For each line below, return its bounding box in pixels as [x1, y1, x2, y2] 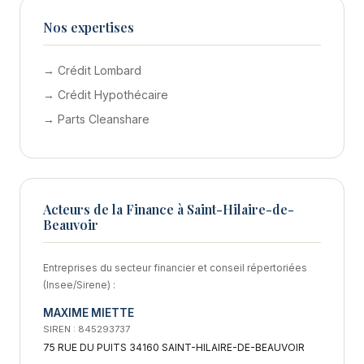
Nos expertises [43, 18, 134, 36]
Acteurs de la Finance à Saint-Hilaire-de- [43, 200, 294, 218]
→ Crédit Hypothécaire [43, 87, 168, 102]
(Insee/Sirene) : [43, 278, 115, 291]
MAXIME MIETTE [43, 305, 134, 319]
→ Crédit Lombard [43, 63, 141, 77]
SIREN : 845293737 [43, 323, 130, 335]
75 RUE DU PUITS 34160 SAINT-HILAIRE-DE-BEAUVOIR [43, 340, 305, 353]
